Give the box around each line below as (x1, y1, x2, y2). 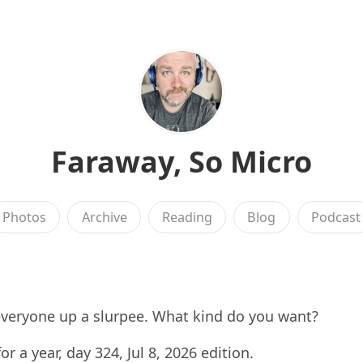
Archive (81, 208, 127, 226)
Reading (162, 208, 212, 226)
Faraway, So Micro (51, 142, 312, 181)
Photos (2, 208, 47, 226)
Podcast (310, 208, 361, 226)
